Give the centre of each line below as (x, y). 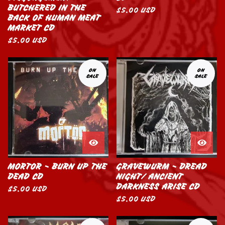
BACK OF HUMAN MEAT (54, 18)
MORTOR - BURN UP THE (58, 167)
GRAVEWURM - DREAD (162, 167)
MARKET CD (31, 28)
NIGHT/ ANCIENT (150, 177)
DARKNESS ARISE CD (158, 187)
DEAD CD (26, 177)
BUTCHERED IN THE (47, 8)
